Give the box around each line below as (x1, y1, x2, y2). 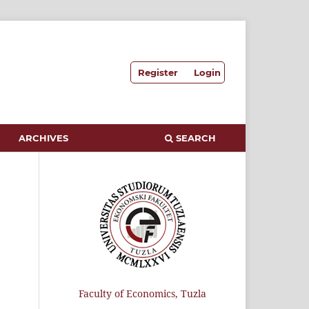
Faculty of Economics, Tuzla (78, 286, 206, 300)
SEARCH (173, 132, 216, 143)
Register (138, 66, 179, 78)
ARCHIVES (19, 132, 69, 143)
